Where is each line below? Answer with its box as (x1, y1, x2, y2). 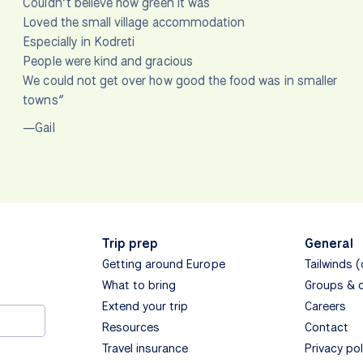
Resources (101, 319, 160, 336)
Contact (304, 319, 349, 336)
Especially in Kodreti (23, 33, 135, 51)
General (304, 235, 353, 253)
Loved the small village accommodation (23, 14, 246, 32)
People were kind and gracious (23, 53, 193, 70)
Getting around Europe (101, 256, 225, 273)
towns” (23, 92, 64, 109)
